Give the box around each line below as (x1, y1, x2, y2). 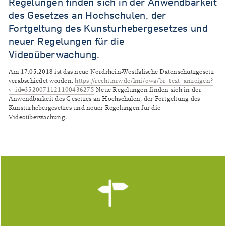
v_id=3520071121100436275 (8, 86, 94, 94)
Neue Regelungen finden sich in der (94, 86, 201, 94)
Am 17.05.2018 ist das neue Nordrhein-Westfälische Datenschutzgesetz (8, 68, 214, 76)
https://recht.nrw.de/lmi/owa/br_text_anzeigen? (75, 77, 213, 85)
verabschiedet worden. (8, 77, 75, 85)
